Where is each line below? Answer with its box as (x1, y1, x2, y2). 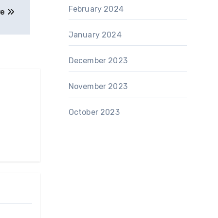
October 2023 (68, 108, 120, 117)
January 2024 (68, 30, 122, 39)
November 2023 (68, 82, 128, 91)
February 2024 (68, 4, 124, 14)
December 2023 (68, 56, 128, 65)
